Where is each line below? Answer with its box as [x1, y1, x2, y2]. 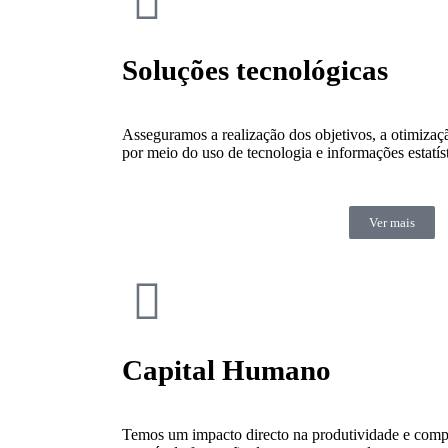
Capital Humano [122, 354, 331, 387]
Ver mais [369, 215, 415, 231]
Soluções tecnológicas [122, 54, 388, 87]
